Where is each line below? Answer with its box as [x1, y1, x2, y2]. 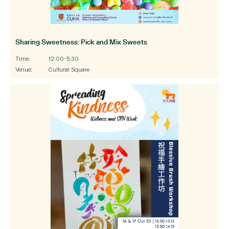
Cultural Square [49, 65, 89, 73]
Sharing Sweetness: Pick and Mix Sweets [15, 36, 147, 47]
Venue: [15, 65, 32, 73]
